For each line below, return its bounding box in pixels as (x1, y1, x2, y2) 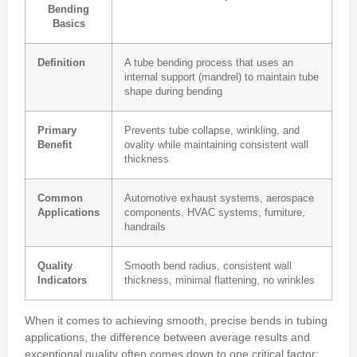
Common (37, 192, 83, 204)
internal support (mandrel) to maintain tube (124, 71, 319, 83)
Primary (37, 124, 76, 136)
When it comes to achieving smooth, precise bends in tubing (25, 313, 328, 327)
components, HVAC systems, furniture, (124, 206, 305, 218)
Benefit (37, 139, 72, 151)
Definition (37, 57, 85, 69)
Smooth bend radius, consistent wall (124, 260, 292, 272)
